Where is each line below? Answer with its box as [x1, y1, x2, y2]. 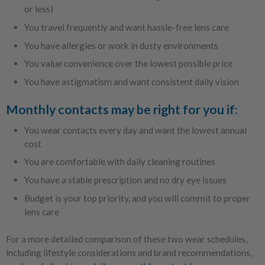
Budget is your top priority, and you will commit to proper [24, 192, 250, 203]
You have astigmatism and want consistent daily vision [24, 76, 239, 88]
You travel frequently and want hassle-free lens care [24, 22, 229, 33]
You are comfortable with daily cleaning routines [24, 156, 215, 167]
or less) [24, 4, 53, 15]
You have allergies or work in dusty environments [24, 40, 218, 51]
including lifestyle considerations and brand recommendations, [6, 247, 252, 258]
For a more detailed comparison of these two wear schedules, [6, 233, 247, 244]
